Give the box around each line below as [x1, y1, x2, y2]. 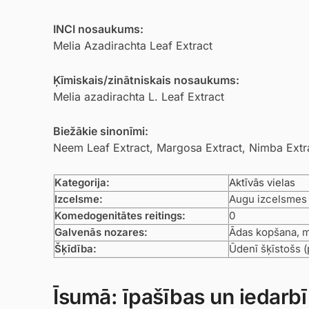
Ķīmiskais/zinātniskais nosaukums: [53, 72, 239, 87]
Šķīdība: [54, 241, 97, 255]
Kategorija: [54, 175, 110, 189]
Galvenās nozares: [54, 225, 148, 239]
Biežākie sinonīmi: [53, 123, 148, 138]
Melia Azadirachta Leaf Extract [53, 39, 212, 52]
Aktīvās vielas [229, 175, 295, 189]
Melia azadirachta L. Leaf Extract [53, 89, 224, 103]
